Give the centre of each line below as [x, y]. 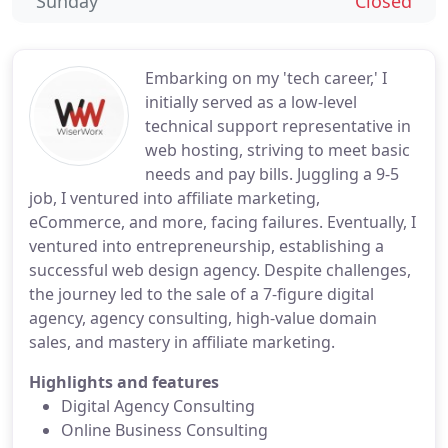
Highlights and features [124, 382]
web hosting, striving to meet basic [277, 150]
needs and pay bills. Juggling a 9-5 [272, 174]
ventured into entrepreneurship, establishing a [206, 246]
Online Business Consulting [164, 430]
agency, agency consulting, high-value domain [203, 318]
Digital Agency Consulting [158, 406]
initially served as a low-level [251, 102]
